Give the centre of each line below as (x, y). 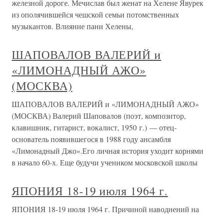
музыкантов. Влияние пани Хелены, (73, 26)
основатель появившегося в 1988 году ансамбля (91, 139)
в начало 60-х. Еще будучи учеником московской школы (105, 163)
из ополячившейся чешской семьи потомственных (95, 15)
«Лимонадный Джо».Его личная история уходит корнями (108, 151)
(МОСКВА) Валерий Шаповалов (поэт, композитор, (99, 116)
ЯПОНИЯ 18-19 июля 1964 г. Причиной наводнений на (105, 209)
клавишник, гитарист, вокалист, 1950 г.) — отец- (94, 127)
